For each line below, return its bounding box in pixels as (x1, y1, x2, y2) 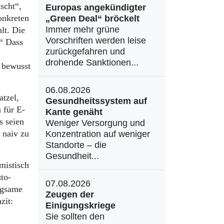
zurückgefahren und (45, 46, 125, 56)
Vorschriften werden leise (45, 35, 146, 45)
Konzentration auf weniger (45, 129, 150, 139)
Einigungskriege (45, 200, 115, 210)
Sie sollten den (45, 211, 104, 221)
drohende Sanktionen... (45, 57, 138, 67)
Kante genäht (45, 107, 102, 117)
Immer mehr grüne (45, 24, 119, 34)
